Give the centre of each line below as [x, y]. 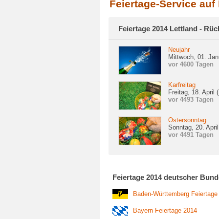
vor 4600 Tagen [191, 64]
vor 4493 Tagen [191, 99]
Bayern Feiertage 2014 [165, 210]
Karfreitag [182, 85]
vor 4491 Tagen [191, 135]
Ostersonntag [187, 120]
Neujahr [179, 50]
